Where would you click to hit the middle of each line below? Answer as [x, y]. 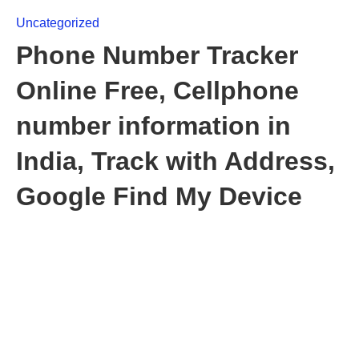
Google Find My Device [159, 196]
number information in [153, 126]
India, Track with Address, [175, 161]
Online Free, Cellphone [157, 91]
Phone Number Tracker [157, 55]
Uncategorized [58, 23]
